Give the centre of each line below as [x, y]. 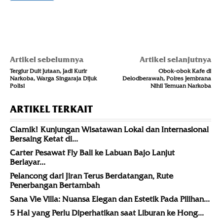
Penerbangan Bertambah [55, 185]
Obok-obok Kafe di [184, 71]
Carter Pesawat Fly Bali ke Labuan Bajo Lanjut [92, 153]
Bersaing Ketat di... [44, 139]
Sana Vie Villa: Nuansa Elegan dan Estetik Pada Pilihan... [110, 199]
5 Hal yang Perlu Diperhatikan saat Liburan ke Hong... [107, 213]
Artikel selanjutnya [175, 60]
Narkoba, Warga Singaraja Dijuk [53, 78]
